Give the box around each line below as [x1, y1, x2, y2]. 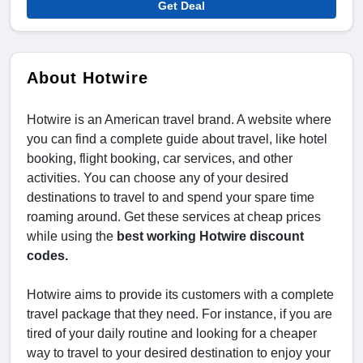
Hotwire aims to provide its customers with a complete [27, 288, 334, 302]
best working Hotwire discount [113, 229, 304, 244]
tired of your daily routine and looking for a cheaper [27, 327, 317, 341]
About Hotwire [27, 69, 148, 88]
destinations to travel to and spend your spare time [27, 190, 314, 205]
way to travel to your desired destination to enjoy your [27, 346, 331, 361]
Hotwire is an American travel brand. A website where [27, 113, 331, 127]
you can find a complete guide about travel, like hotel [27, 132, 327, 147]
